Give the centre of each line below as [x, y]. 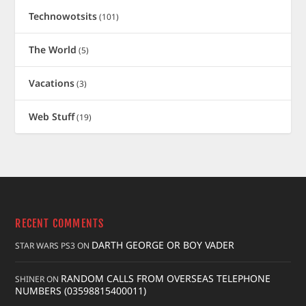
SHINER [30, 279]
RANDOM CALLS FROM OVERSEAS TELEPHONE [166, 278]
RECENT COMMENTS [60, 223]
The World [53, 49]
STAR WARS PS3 [45, 245]
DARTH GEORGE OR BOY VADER [163, 245]
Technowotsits [63, 16]
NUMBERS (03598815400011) [81, 290]
